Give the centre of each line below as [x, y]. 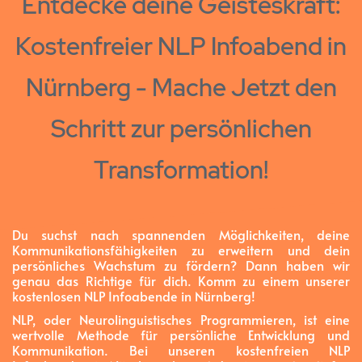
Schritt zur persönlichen [181, 128]
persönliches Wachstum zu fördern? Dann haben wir [181, 265]
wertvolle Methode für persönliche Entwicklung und [181, 335]
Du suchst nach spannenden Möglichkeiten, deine [181, 234]
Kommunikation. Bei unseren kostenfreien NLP [181, 350]
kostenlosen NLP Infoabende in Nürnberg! [134, 296]
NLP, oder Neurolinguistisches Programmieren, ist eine [181, 319]
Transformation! [181, 170]
